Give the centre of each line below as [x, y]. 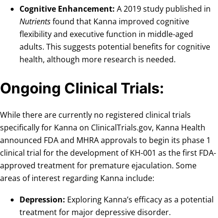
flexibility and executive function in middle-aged [106, 34]
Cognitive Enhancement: [67, 9]
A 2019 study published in [163, 9]
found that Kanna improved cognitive [120, 21]
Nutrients [35, 21]
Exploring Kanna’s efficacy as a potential [139, 199]
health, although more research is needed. [98, 59]
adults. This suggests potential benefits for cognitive [115, 46]
